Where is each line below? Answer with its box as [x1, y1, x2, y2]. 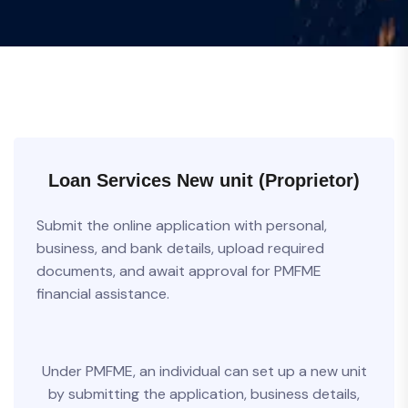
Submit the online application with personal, [36, 215, 327, 235]
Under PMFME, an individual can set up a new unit [41, 361, 367, 381]
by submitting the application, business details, [48, 383, 360, 403]
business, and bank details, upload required [36, 238, 324, 258]
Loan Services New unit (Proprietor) [48, 169, 360, 190]
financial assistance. [36, 283, 169, 303]
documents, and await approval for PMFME [36, 260, 321, 280]
